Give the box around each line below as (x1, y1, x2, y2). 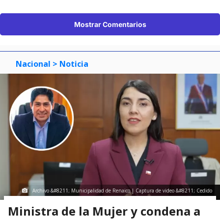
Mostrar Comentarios (74, 20, 146, 29)
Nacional (16, 58, 51, 70)
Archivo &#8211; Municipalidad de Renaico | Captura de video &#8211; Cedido (32, 187, 212, 194)
